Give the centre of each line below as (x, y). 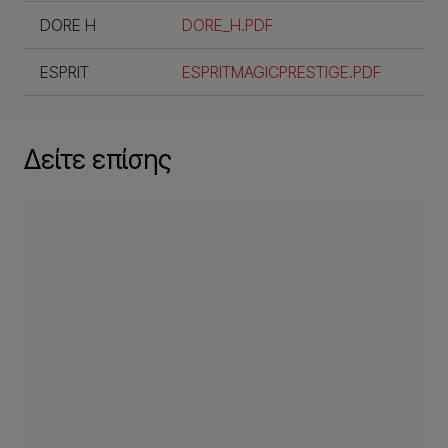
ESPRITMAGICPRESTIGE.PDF (281, 72)
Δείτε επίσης (98, 159)
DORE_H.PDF (227, 25)
